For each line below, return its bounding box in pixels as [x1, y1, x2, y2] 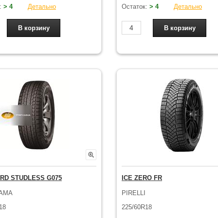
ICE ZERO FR [122, 174, 162, 182]
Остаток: [122, 2, 149, 10]
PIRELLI [122, 189, 145, 197]
